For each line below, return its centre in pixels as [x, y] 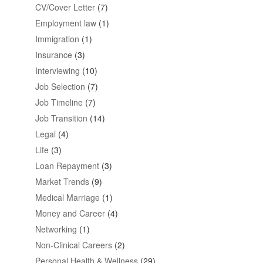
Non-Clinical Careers [73, 245]
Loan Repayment [67, 165]
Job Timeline [59, 102]
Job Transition [61, 118]
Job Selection [60, 86]
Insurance [53, 54]
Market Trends [62, 181]
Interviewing [57, 70]
